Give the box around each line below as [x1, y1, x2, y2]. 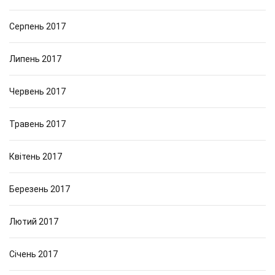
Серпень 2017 [9, 21, 66, 31]
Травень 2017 [9, 119, 66, 129]
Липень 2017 [9, 54, 61, 64]
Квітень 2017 [9, 152, 62, 161]
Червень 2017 [9, 87, 66, 96]
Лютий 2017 [9, 217, 58, 227]
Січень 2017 [9, 249, 58, 259]
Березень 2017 [9, 184, 70, 194]
